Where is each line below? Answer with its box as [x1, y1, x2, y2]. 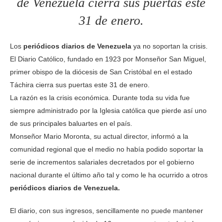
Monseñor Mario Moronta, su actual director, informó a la [10, 132, 188, 140]
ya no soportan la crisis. [131, 42, 208, 50]
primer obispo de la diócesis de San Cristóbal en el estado [10, 67, 192, 76]
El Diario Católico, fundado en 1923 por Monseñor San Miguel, [10, 55, 206, 63]
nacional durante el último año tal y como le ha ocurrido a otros [10, 170, 208, 179]
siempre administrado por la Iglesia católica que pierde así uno [10, 106, 207, 114]
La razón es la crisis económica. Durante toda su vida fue [10, 93, 190, 102]
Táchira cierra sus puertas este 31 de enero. [10, 80, 150, 89]
